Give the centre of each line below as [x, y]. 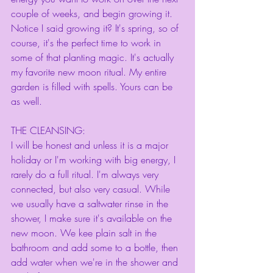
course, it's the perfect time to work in [87, 43]
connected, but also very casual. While [92, 189]
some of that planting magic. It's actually [94, 58]
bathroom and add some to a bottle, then [96, 248]
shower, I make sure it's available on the [93, 218]
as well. [28, 101]
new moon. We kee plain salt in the [85, 233]
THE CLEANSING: [48, 131]
